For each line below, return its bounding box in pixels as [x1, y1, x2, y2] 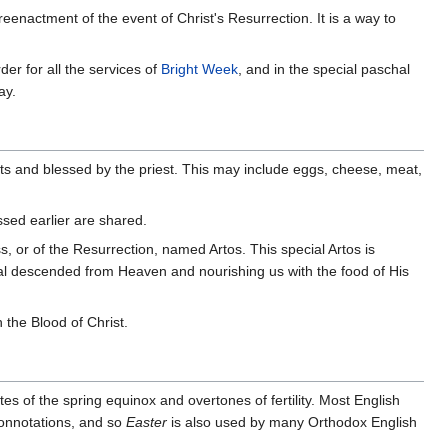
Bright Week [161, 60, 238, 77]
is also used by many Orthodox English [167, 413, 417, 430]
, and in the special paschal [238, 60, 410, 77]
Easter [126, 413, 167, 430]
